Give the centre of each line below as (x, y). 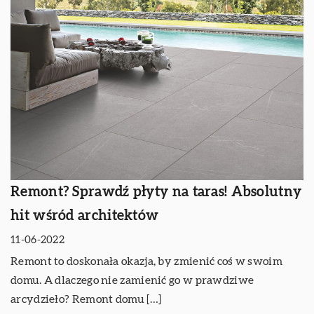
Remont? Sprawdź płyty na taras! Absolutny (156, 192)
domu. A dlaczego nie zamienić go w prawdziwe (132, 280)
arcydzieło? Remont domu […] (86, 299)
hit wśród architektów (85, 216)
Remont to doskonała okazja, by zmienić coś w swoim (146, 261)
